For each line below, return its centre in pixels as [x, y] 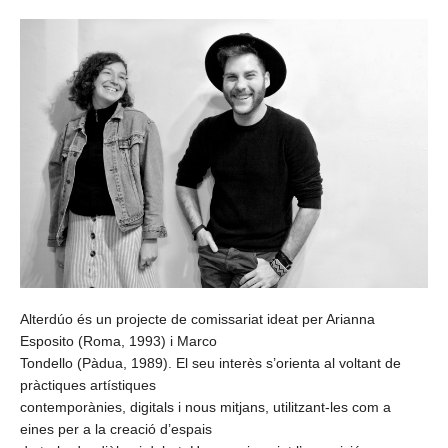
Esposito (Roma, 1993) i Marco [118, 340]
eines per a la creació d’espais [116, 428]
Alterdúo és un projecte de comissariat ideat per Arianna [197, 318]
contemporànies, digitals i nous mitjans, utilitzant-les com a [205, 406]
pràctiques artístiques [88, 384]
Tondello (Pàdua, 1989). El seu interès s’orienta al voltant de [210, 362]
